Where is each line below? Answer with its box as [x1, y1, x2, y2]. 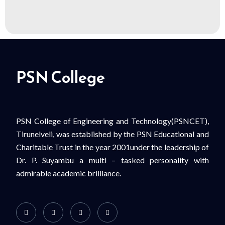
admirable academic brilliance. [16, 168, 121, 178]
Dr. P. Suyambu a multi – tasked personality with [16, 155, 209, 165]
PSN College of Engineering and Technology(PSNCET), [16, 116, 209, 126]
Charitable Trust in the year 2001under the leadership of [16, 142, 209, 152]
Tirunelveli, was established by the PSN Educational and [16, 129, 209, 139]
